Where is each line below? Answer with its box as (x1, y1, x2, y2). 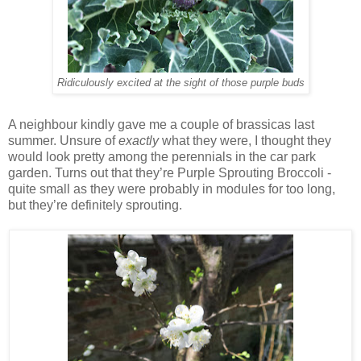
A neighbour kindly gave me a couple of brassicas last (8, 117, 314, 131)
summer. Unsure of (8, 133, 118, 147)
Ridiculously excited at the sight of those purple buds (56, 77, 305, 89)
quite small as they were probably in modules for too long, (8, 181, 335, 196)
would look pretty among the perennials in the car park (8, 149, 316, 164)
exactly (118, 133, 159, 147)
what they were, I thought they (159, 133, 331, 147)
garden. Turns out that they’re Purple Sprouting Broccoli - (8, 165, 331, 180)
